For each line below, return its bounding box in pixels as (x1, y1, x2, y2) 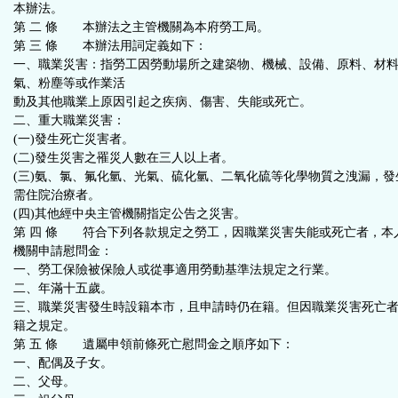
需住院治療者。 (13, 187, 100, 203)
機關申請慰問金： (13, 243, 113, 259)
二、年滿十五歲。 (13, 281, 113, 296)
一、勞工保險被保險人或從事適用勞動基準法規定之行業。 (13, 262, 337, 277)
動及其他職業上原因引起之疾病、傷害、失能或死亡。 (13, 94, 312, 109)
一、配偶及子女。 (13, 355, 113, 370)
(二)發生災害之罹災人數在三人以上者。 (13, 150, 234, 165)
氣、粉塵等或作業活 (13, 76, 125, 91)
